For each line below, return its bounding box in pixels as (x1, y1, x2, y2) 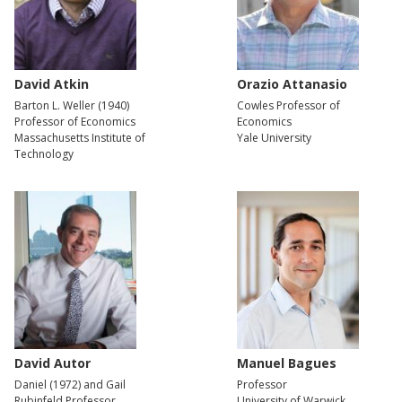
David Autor (14, 354, 91, 372)
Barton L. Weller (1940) (14, 97, 129, 113)
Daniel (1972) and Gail (14, 377, 126, 393)
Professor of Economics (14, 113, 135, 129)
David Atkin (14, 74, 89, 92)
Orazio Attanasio (237, 74, 347, 92)
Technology (14, 145, 74, 162)
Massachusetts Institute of (14, 129, 145, 145)
